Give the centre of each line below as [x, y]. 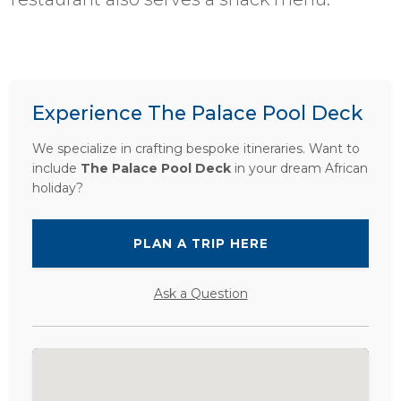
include [56, 168]
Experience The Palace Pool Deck [197, 113]
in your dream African [299, 168]
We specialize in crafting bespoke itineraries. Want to [196, 149]
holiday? [58, 188]
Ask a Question [200, 294]
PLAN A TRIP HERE [200, 243]
